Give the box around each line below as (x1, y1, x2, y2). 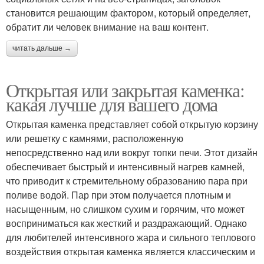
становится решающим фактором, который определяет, (6, 6, 250, 20)
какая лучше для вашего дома (6, 91, 217, 117)
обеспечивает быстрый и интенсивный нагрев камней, (6, 160, 245, 174)
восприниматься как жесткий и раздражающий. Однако (6, 216, 247, 230)
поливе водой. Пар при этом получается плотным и (6, 188, 231, 202)
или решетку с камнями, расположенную (6, 131, 183, 146)
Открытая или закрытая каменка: (6, 77, 244, 103)
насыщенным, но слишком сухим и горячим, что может (6, 202, 245, 216)
